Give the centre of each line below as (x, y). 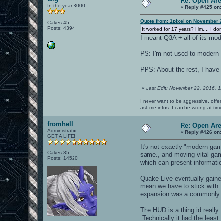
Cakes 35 (58, 152)
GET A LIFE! (62, 136)
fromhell (60, 124)
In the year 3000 (67, 5)
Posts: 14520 (63, 158)
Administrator (62, 130)
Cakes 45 (58, 22)
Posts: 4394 (61, 28)
